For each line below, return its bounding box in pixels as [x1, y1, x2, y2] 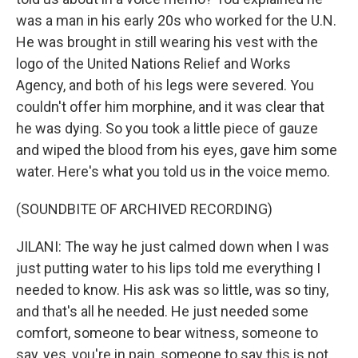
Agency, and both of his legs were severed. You [16, 77, 314, 93]
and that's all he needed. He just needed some [16, 303, 308, 320]
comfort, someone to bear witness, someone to [16, 324, 318, 341]
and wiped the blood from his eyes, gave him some [16, 141, 337, 158]
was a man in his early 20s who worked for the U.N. [16, 12, 336, 29]
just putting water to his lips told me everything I [16, 260, 320, 276]
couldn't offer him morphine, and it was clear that [16, 98, 324, 115]
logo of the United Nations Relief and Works [16, 55, 291, 72]
